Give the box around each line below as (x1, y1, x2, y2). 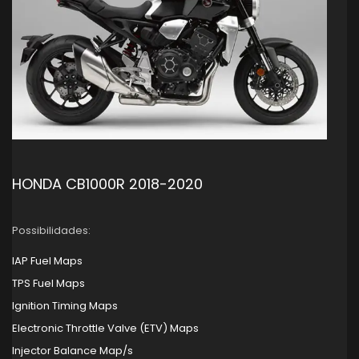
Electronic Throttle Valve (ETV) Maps (12, 320, 199, 336)
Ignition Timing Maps (12, 297, 118, 313)
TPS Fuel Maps (12, 275, 85, 291)
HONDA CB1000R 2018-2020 (12, 173, 203, 194)
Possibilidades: (12, 222, 91, 238)
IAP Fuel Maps (12, 252, 83, 268)
